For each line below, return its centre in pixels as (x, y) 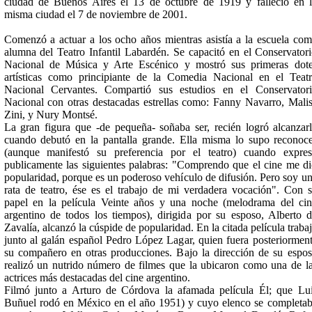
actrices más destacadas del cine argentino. (97, 278)
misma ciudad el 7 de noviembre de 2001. (95, 14)
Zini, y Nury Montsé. (50, 115)
